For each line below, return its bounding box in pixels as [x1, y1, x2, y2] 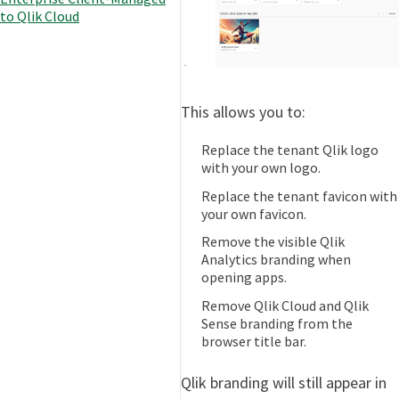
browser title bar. [201, 331, 307, 350]
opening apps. [201, 268, 288, 287]
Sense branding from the [201, 313, 354, 332]
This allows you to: [181, 101, 305, 122]
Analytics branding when [201, 250, 352, 269]
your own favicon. [201, 204, 307, 223]
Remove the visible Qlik [201, 232, 346, 251]
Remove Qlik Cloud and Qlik [201, 296, 370, 314]
